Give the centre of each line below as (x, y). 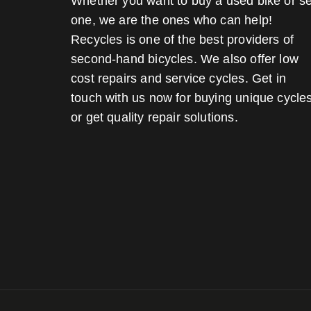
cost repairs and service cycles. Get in (179, 78)
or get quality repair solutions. (154, 117)
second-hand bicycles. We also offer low (185, 59)
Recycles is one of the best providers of (183, 40)
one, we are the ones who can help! (172, 20)
